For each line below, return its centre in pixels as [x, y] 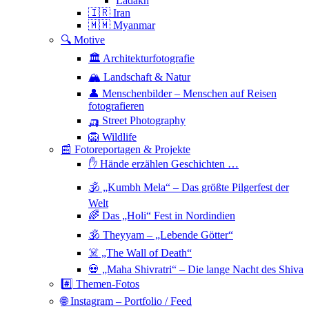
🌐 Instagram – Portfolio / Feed [126, 301]
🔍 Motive [83, 39]
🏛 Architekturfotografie [141, 58]
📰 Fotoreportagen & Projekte [126, 149]
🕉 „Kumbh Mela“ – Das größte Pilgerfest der [189, 187]
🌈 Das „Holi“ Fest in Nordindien [162, 215]
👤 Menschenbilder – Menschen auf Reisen [182, 93]
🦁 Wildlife [112, 137]
